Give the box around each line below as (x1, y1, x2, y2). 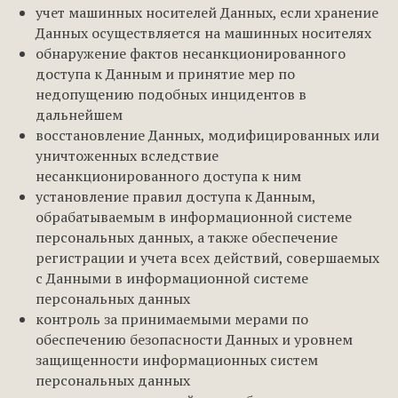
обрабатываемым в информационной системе (36, 207, 352, 227)
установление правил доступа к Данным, (36, 187, 315, 206)
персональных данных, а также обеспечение (36, 227, 338, 247)
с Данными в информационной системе (36, 268, 308, 288)
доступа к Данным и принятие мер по (36, 64, 295, 84)
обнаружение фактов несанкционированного (36, 44, 346, 63)
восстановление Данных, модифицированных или (36, 125, 379, 145)
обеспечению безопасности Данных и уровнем (36, 330, 353, 349)
